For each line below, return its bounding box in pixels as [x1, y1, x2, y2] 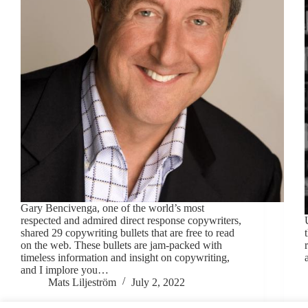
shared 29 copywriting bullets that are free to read [21, 226, 234, 239]
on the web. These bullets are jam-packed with [21, 239, 222, 251]
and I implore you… [21, 263, 109, 276]
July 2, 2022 [131, 276, 185, 288]
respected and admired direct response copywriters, [21, 214, 241, 226]
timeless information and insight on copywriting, [21, 251, 230, 263]
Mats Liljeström [48, 276, 116, 288]
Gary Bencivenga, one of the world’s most [21, 201, 204, 214]
